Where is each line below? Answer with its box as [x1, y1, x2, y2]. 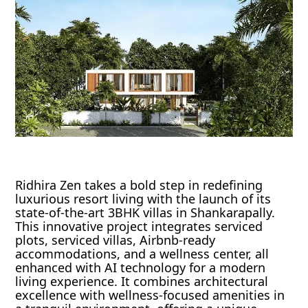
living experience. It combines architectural [15, 272, 269, 289]
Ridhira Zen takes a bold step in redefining [15, 176, 263, 193]
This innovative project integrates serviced [15, 217, 263, 234]
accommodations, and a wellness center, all [15, 245, 269, 262]
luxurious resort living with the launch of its [15, 190, 272, 207]
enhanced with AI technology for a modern [15, 258, 266, 276]
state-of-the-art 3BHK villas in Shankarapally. [15, 203, 276, 221]
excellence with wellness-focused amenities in [15, 286, 285, 303]
